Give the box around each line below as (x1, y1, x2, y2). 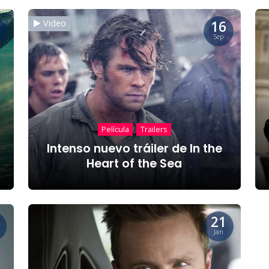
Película (101, 124, 130, 135)
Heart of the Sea (86, 155, 183, 172)
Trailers (140, 124, 168, 135)
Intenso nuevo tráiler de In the (46, 140, 222, 157)
